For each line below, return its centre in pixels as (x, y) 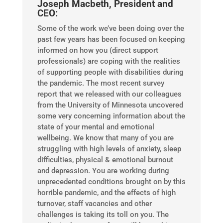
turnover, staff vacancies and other (94, 204)
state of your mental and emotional (96, 127)
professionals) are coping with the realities (109, 61)
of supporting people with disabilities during (110, 72)
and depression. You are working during (103, 171)
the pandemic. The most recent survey (101, 83)
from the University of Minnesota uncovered (110, 105)
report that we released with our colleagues (109, 94)
